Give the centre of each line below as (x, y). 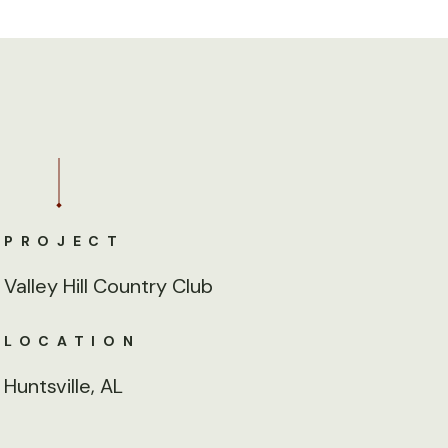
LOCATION (72, 341)
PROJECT (64, 241)
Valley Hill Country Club (108, 286)
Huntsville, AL (63, 386)
